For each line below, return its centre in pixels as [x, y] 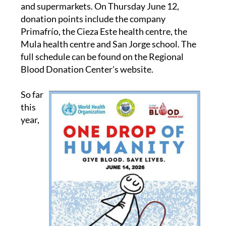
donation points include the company [93, 18]
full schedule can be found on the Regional [102, 56]
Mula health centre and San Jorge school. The [108, 44]
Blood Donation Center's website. [87, 69]
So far [32, 94]
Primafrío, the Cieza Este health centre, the [104, 31]
